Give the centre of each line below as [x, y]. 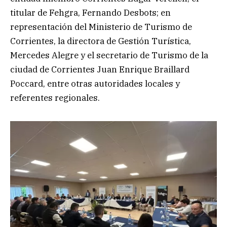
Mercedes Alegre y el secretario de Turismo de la [109, 55]
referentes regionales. [55, 98]
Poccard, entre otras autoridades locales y [95, 83]
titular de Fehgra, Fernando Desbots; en [90, 12]
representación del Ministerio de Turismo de [101, 27]
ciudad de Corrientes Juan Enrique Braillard [100, 69]
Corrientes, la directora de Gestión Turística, [101, 41]
